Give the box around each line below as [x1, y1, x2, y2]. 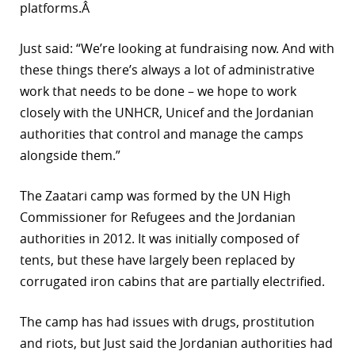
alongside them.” [20, 147, 120, 165]
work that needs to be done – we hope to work [20, 82, 296, 101]
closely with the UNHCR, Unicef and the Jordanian [20, 104, 314, 122]
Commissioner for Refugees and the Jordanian [20, 208, 296, 227]
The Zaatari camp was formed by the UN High [20, 187, 291, 205]
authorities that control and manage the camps [20, 125, 303, 143]
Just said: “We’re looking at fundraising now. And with [20, 40, 334, 58]
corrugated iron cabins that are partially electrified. [20, 273, 325, 291]
